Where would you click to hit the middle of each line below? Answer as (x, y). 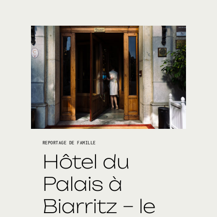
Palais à (83, 184)
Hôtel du (86, 161)
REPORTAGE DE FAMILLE (69, 143)
